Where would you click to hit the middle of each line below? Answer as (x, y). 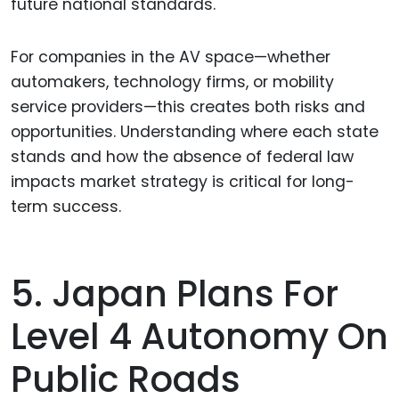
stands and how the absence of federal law (182, 156)
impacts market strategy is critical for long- (183, 181)
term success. (66, 206)
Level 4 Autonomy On (199, 337)
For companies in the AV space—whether (171, 57)
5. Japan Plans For (175, 294)
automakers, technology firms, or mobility (172, 81)
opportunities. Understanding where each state (195, 131)
